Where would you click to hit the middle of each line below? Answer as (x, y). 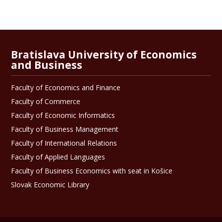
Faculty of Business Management (65, 129)
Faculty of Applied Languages (58, 157)
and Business (47, 65)
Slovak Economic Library (50, 185)
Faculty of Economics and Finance (66, 88)
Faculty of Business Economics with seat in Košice (92, 171)
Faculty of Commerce (46, 102)
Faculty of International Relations (64, 143)
